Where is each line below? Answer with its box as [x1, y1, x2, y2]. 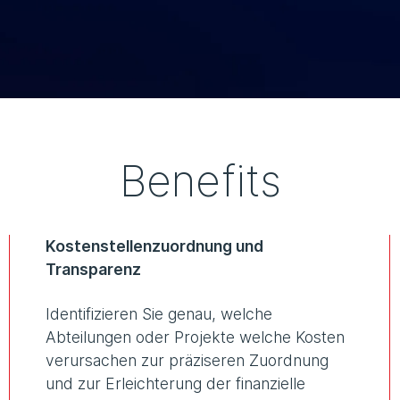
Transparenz [45, 260, 141, 279]
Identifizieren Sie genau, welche [45, 304, 272, 324]
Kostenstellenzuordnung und [45, 237, 263, 256]
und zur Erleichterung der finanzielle [45, 374, 305, 394]
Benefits [119, 154, 281, 208]
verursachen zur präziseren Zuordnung [45, 351, 329, 371]
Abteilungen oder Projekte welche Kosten [45, 328, 345, 347]
